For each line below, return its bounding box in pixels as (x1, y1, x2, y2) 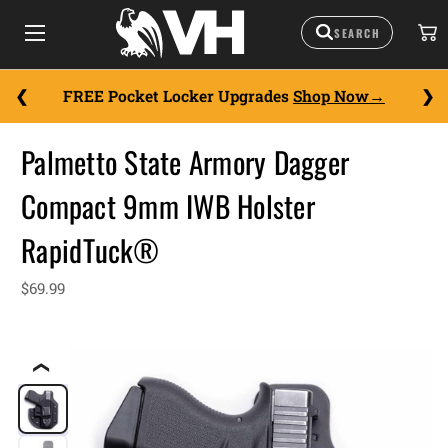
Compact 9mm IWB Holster (21, 184, 315, 228)
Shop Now (293, 86, 369, 106)
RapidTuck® (21, 228, 160, 272)
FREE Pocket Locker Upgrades (63, 86, 293, 106)
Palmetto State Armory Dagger (21, 140, 349, 184)
